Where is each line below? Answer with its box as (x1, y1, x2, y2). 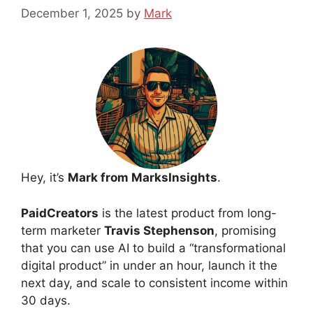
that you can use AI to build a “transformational (21, 240, 286, 255)
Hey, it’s (21, 170, 68, 185)
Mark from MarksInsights (68, 170, 217, 185)
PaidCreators (21, 205, 99, 220)
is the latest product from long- (99, 205, 277, 220)
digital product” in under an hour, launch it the (21, 258, 277, 272)
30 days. (21, 293, 71, 307)
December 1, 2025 (21, 6, 123, 21)
